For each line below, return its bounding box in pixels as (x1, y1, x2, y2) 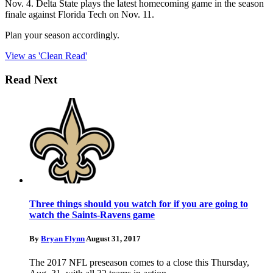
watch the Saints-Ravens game (29, 209, 155, 220)
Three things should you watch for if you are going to (29, 198, 248, 209)
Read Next (5, 73, 57, 86)
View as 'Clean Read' (5, 51, 87, 62)
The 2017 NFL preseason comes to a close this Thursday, (29, 257, 249, 268)
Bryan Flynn (41, 233, 85, 243)
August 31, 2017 (86, 233, 141, 243)
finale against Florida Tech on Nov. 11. (5, 9, 154, 20)
